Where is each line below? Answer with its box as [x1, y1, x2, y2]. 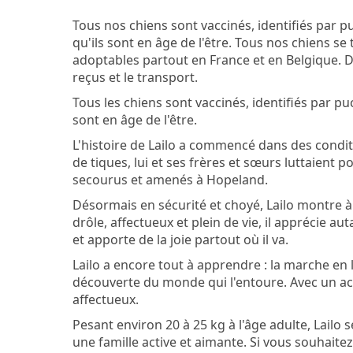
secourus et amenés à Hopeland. [72, 171, 268, 188]
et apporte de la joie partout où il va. [72, 231, 288, 248]
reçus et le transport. [72, 69, 198, 86]
